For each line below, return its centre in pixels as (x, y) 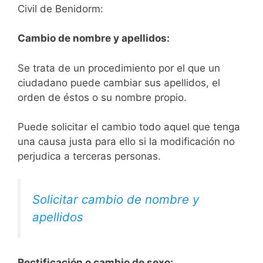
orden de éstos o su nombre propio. (102, 97)
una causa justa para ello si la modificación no (126, 142)
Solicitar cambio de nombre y (116, 199)
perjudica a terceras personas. (89, 156)
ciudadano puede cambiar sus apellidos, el (119, 82)
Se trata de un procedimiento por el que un (119, 68)
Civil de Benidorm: (60, 9)
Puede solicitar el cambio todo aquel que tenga (129, 127)
